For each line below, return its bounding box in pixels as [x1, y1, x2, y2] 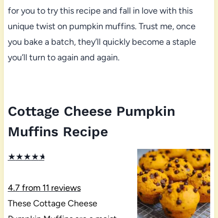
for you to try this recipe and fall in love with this [7, 5, 193, 17]
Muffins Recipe [7, 124, 108, 140]
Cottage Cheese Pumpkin [7, 103, 175, 120]
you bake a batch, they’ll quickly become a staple [7, 36, 196, 48]
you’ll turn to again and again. [7, 52, 120, 63]
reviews [49, 182, 81, 194]
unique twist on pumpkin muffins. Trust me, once [7, 21, 196, 32]
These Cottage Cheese [7, 198, 97, 209]
